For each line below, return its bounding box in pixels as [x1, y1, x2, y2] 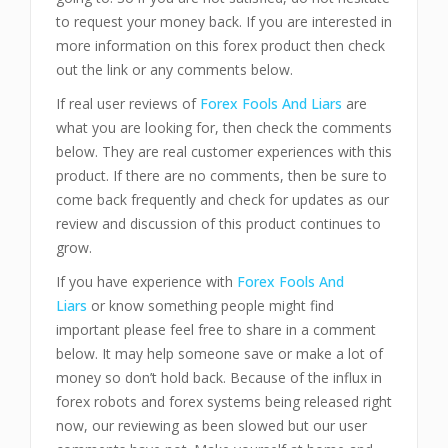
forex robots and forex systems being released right [56, 392, 392, 411]
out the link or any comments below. [56, 60, 293, 79]
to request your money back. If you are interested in [56, 12, 392, 31]
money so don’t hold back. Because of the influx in [56, 368, 382, 387]
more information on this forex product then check [56, 36, 385, 55]
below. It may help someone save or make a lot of [56, 344, 383, 363]
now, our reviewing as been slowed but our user [56, 416, 367, 435]
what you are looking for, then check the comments [56, 118, 392, 137]
